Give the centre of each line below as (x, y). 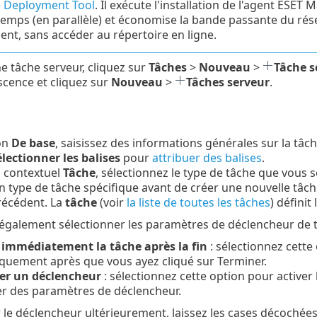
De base (33, 143)
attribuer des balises (207, 158)
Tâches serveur (227, 82)
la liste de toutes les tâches (198, 203)
